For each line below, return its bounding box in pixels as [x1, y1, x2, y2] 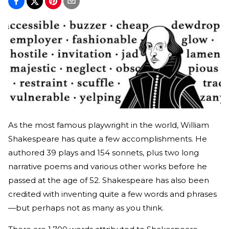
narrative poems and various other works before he [8, 162, 207, 172]
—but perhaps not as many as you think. [8, 203, 164, 213]
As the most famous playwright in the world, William [8, 120, 209, 130]
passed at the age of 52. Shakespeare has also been [8, 175, 209, 186]
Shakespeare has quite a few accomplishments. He [8, 134, 207, 144]
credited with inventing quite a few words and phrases [8, 189, 217, 199]
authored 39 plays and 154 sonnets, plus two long [8, 148, 199, 158]
